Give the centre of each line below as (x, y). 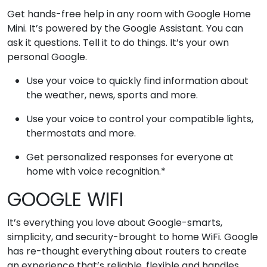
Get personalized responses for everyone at (130, 157)
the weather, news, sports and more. (112, 95)
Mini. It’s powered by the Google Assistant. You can (125, 28)
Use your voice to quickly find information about (137, 80)
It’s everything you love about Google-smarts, (115, 222)
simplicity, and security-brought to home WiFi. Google (133, 237)
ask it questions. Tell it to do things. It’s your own (118, 42)
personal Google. (47, 57)
